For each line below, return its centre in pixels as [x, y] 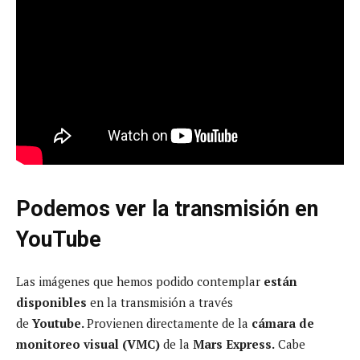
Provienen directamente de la [169, 323]
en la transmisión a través [160, 303]
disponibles [51, 303]
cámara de [283, 323]
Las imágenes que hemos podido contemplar [140, 282]
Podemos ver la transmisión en [167, 209]
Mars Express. [234, 344]
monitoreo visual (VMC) [88, 344]
